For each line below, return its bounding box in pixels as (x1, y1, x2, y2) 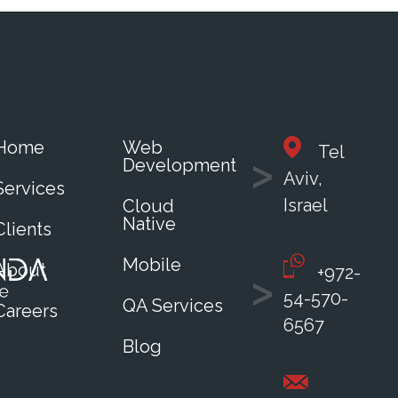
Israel (283, 194, 329, 216)
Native (123, 212, 177, 235)
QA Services (123, 294, 224, 316)
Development (123, 154, 237, 176)
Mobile (123, 253, 182, 275)
